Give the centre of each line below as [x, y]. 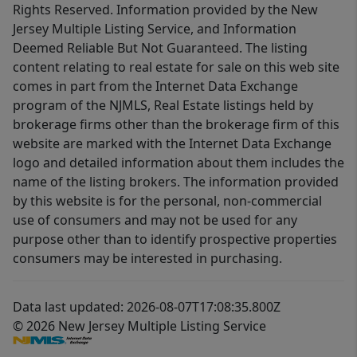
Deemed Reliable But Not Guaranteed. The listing [160, 48]
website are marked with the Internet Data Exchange [172, 144]
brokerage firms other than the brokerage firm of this [176, 125]
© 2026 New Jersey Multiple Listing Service [139, 326]
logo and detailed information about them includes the [178, 163]
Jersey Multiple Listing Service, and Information [155, 29]
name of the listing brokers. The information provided [176, 182]
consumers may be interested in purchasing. [147, 259]
